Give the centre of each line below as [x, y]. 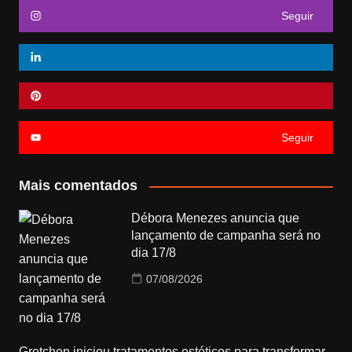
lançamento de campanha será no [226, 236]
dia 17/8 [154, 253]
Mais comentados [78, 186]
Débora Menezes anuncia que [216, 218]
